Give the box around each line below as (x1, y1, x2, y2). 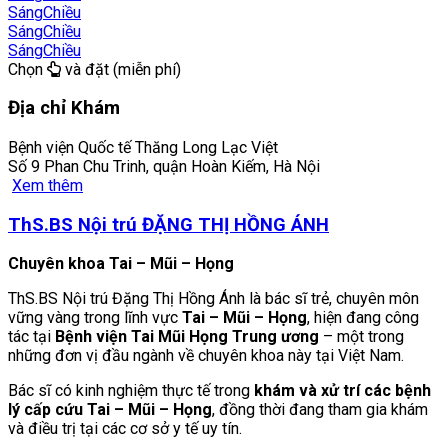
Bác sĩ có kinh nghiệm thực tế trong (8, 381, 254, 401)
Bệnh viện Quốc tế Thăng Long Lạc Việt (8, 138, 278, 158)
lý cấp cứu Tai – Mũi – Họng (8, 400, 212, 420)
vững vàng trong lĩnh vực (8, 308, 182, 328)
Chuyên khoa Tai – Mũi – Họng (8, 254, 234, 274)
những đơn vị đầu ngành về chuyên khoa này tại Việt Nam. (8, 346, 404, 366)
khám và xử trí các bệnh (254, 381, 431, 401)
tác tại (8, 327, 55, 347)
